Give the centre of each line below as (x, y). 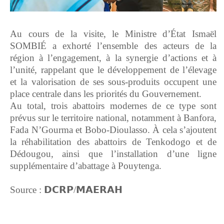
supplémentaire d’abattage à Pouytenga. (86, 166)
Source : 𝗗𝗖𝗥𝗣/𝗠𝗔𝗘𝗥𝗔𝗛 (66, 190)
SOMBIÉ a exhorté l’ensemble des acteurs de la (113, 46)
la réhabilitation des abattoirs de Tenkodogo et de (113, 142)
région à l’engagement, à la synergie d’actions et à (113, 58)
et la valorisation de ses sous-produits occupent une (113, 82)
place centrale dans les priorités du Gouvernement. (106, 94)
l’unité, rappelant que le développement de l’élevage (113, 70)
